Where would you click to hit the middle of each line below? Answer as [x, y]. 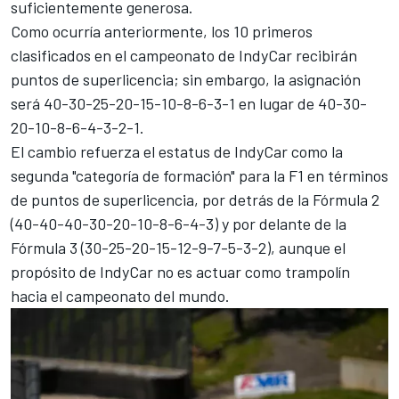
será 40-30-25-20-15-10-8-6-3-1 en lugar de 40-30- [189, 104]
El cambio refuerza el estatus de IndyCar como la [177, 152]
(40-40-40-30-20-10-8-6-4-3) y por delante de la [179, 224]
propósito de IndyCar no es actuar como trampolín [180, 272]
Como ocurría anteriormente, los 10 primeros [162, 32]
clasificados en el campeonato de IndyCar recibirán [184, 56]
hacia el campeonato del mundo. [120, 296]
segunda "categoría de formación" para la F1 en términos [199, 176]
